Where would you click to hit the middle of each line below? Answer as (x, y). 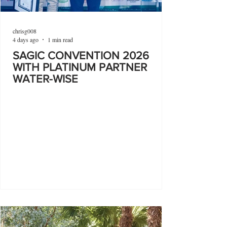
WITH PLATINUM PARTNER (80, 67)
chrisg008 (25, 31)
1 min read (60, 40)
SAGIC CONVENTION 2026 (81, 55)
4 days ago (26, 40)
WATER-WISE (45, 79)
